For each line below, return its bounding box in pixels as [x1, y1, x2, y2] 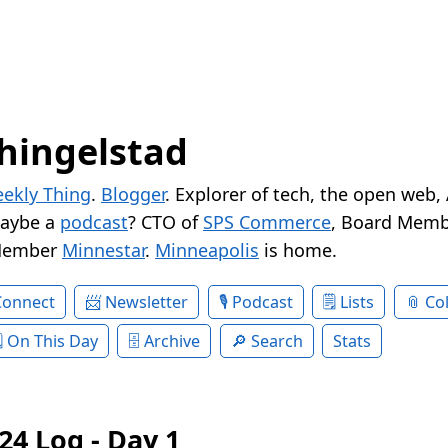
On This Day [6, 330, 98, 353]
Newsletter [105, 291, 189, 314]
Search [250, 330, 303, 353]
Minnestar [62, 238, 145, 263]
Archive [144, 330, 201, 353]
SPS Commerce [203, 210, 331, 235]
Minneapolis [155, 238, 259, 263]
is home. [259, 238, 337, 263]
